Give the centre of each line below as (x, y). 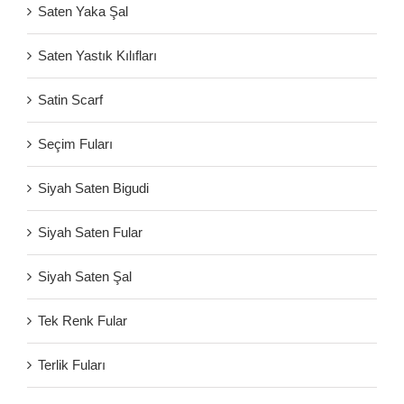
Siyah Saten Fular (90, 232)
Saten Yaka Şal (83, 11)
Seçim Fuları (75, 143)
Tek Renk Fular (83, 320)
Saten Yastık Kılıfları (97, 55)
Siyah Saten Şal (85, 276)
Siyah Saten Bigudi (93, 188)
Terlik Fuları (72, 364)
